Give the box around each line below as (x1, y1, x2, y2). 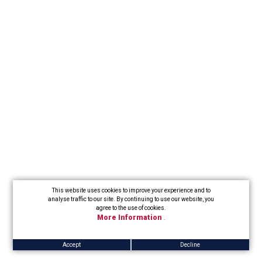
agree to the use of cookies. (96, 205, 166, 211)
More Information (96, 213, 164, 222)
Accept (63, 242, 81, 248)
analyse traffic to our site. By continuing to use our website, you (48, 196, 214, 202)
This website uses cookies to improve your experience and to (51, 187, 211, 194)
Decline (180, 242, 201, 248)
